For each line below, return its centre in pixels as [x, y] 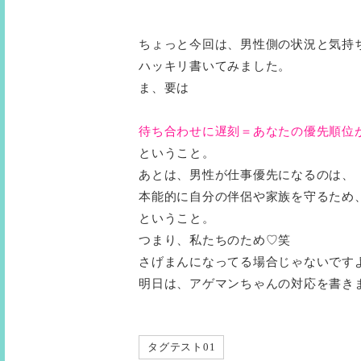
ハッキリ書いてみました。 [215, 66]
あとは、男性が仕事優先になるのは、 [247, 175]
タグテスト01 [182, 347]
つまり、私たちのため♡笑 [215, 240]
